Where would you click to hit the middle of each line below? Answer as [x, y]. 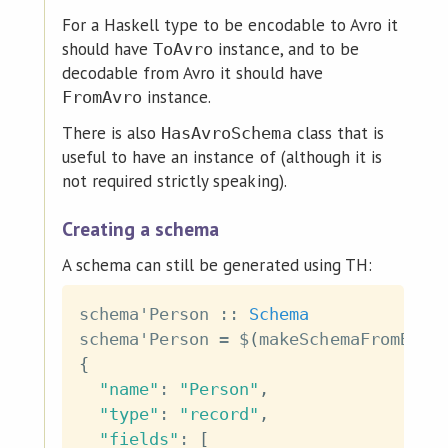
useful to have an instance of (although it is [221, 156]
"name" [129, 389]
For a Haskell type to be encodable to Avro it [229, 25]
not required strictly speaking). [174, 180]
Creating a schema [140, 228]
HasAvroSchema [226, 132]
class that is [337, 132]
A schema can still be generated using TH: [216, 264]
